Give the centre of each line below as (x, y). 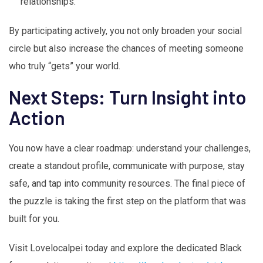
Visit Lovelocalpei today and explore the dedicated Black (125, 248)
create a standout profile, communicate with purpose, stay (127, 166)
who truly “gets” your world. (65, 66)
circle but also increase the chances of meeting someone (126, 49)
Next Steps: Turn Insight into (128, 97)
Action (37, 118)
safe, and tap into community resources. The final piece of (127, 184)
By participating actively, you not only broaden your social (125, 31)
